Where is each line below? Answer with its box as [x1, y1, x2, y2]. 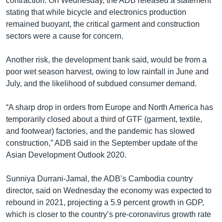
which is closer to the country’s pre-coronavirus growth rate [6, 210, 211, 219]
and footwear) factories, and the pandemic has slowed [6, 126, 195, 135]
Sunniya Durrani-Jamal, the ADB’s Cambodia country [6, 174, 193, 183]
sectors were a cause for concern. [6, 31, 123, 40]
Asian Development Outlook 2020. [6, 150, 126, 159]
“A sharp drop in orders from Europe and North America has [6, 103, 213, 111]
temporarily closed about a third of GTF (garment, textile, [6, 114, 202, 123]
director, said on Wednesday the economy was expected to [6, 186, 212, 195]
